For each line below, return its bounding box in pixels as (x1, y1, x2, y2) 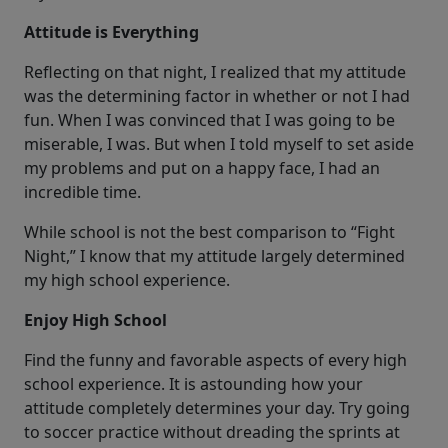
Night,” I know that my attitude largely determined (24, 245, 405, 268)
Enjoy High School (24, 309, 167, 332)
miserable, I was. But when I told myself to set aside (24, 133, 414, 156)
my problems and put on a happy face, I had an (24, 157, 380, 180)
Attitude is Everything (24, 21, 199, 44)
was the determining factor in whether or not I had (24, 85, 410, 108)
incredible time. (24, 181, 141, 204)
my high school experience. (24, 269, 230, 292)
